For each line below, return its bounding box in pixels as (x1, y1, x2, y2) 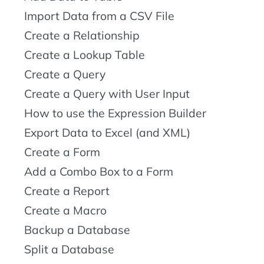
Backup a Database (24, 223, 130, 237)
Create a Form (24, 145, 100, 160)
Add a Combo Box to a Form (24, 164, 173, 179)
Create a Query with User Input (24, 87, 190, 101)
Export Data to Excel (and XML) (24, 126, 190, 140)
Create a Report (24, 184, 110, 199)
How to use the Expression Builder (24, 106, 206, 121)
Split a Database (24, 242, 114, 257)
